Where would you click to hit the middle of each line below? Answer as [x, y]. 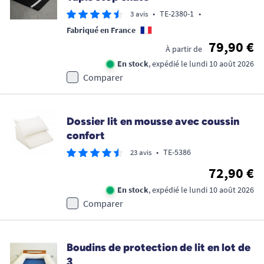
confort [86, 136]
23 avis [141, 153]
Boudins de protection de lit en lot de [159, 248]
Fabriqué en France [101, 30]
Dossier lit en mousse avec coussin [153, 122]
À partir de [184, 49]
